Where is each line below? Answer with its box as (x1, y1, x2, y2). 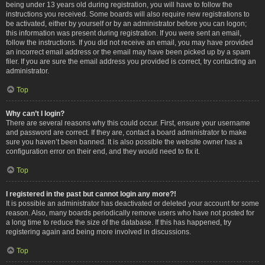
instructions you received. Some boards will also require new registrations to (6, 9, 250, 18)
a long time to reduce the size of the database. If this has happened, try (6, 218, 231, 227)
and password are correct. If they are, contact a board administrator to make (6, 128, 247, 137)
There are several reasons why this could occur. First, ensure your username (6, 118, 250, 127)
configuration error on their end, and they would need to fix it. (6, 147, 200, 156)
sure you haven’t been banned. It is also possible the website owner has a (6, 137, 243, 146)
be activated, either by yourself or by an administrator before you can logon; (6, 19, 247, 28)
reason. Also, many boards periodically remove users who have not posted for (6, 208, 254, 217)
